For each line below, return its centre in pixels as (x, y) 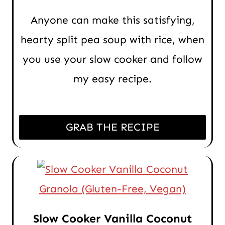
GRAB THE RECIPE (113, 127)
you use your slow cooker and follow (113, 59)
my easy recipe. (113, 79)
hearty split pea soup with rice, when (113, 39)
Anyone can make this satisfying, (113, 20)
